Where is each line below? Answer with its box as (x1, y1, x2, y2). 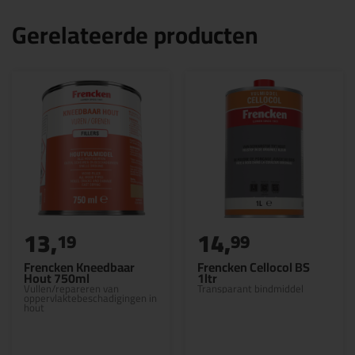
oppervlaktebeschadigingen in (24, 288, 157, 307)
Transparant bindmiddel (197, 278, 303, 298)
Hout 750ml (24, 265, 90, 290)
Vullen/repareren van (24, 278, 119, 298)
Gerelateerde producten (12, 12, 258, 57)
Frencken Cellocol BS (197, 254, 310, 279)
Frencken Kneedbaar (24, 254, 135, 279)
